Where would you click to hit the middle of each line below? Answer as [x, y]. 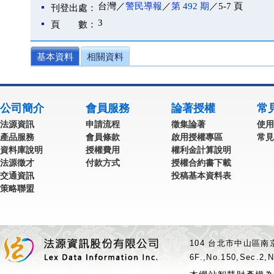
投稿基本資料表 [201, 176]
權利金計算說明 [201, 150]
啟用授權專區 [197, 137]
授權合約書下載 [201, 163]
